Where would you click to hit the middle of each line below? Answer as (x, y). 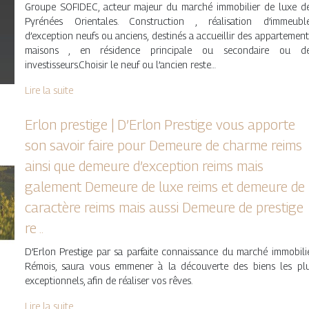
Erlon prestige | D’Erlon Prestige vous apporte (160, 125)
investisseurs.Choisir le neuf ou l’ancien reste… (120, 65)
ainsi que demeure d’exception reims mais (144, 167)
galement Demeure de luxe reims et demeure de (165, 187)
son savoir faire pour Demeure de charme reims (163, 146)
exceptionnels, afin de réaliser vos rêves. (108, 281)
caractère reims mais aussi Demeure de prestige (164, 208)
